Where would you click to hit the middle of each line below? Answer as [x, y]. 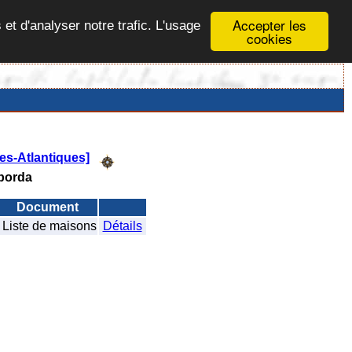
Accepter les [269, 25]
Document [48, 207]
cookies [269, 38]
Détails [122, 225]
